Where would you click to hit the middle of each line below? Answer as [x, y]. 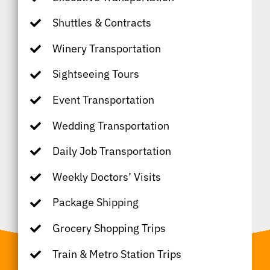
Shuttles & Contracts [102, 23]
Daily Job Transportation [111, 151]
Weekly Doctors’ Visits [106, 177]
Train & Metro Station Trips [117, 254]
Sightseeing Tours [96, 74]
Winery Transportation [106, 48]
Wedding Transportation [111, 125]
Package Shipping [95, 202]
